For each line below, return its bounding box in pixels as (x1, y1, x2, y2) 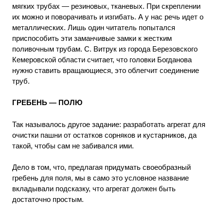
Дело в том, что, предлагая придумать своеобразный (12, 163, 191, 172)
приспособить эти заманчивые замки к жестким (12, 34, 172, 42)
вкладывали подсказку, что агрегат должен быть (12, 184, 176, 193)
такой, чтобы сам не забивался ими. (12, 141, 134, 150)
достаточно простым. (12, 195, 84, 204)
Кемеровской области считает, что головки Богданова (12, 55, 192, 64)
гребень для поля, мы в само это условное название (12, 174, 189, 182)
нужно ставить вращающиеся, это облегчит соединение (12, 66, 199, 74)
